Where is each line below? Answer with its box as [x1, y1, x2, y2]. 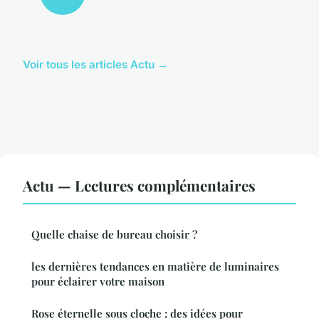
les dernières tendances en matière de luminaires [31, 259, 279, 274]
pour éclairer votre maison [31, 274, 164, 289]
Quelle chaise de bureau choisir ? [31, 227, 197, 242]
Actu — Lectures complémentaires [23, 175, 256, 196]
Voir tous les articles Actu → [23, 58, 168, 72]
